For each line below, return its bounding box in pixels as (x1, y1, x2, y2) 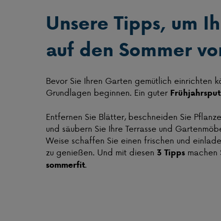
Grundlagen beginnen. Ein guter (46, 86, 170, 99)
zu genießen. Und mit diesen (46, 146, 157, 158)
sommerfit (46, 159, 85, 171)
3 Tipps (157, 147, 185, 159)
